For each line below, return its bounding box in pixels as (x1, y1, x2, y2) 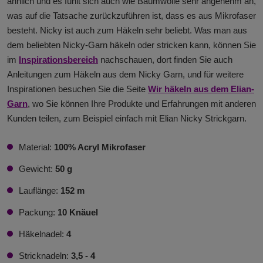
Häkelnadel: (18, 229, 66, 240)
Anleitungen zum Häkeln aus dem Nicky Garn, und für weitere (7, 69, 244, 80)
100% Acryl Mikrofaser (53, 142, 146, 153)
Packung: (18, 207, 58, 218)
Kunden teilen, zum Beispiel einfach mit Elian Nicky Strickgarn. (7, 113, 247, 124)
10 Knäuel (57, 207, 98, 218)
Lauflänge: (18, 186, 60, 196)
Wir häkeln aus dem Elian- (148, 84, 254, 95)
